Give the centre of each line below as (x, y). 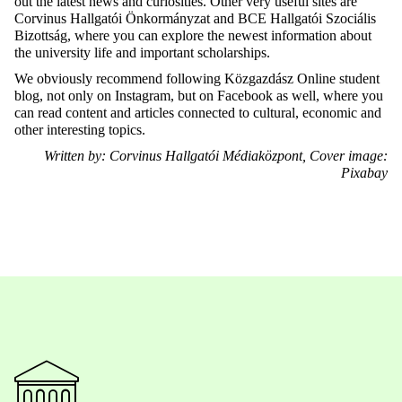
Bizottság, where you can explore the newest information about (193, 36)
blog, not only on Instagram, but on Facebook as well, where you (199, 96)
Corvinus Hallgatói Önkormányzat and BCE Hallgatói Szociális (195, 19)
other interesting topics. (82, 130)
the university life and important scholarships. (142, 53)
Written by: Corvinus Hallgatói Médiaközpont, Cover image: (216, 156)
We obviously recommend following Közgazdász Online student (197, 79)
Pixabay (364, 173)
